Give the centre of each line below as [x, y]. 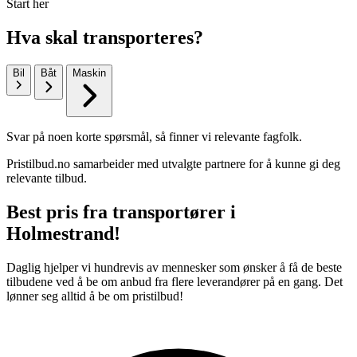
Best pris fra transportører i [121, 212]
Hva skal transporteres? [105, 37]
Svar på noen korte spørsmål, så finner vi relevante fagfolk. [154, 136]
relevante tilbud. [47, 178]
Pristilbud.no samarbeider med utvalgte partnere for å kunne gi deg [173, 163]
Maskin [89, 73]
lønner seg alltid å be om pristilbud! [95, 296]
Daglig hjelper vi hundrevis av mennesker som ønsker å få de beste [174, 267]
